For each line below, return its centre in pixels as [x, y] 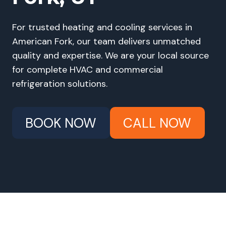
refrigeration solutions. [60, 84]
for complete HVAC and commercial [88, 70]
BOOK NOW [61, 123]
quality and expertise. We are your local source [110, 55]
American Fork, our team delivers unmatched [106, 41]
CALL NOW [157, 123]
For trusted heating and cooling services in [102, 27]
